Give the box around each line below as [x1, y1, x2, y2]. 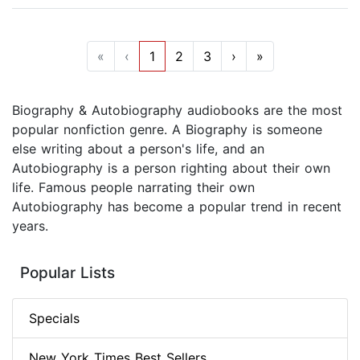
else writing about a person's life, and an [12, 141, 264, 157]
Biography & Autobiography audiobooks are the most [12, 102, 342, 119]
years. [12, 218, 48, 235]
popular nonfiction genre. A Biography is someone [12, 121, 322, 138]
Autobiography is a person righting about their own [12, 160, 330, 177]
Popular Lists [20, 264, 115, 283]
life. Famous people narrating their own [12, 179, 255, 196]
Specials [29, 310, 80, 327]
